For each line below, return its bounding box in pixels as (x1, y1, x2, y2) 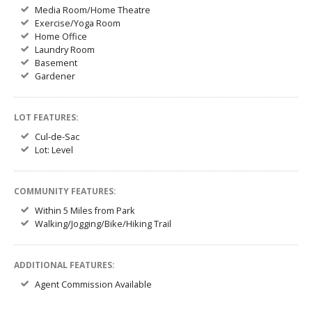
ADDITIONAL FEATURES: (14, 259, 115, 271)
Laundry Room (35, 44, 95, 56)
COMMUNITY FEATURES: (14, 185, 116, 197)
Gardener (35, 70, 75, 82)
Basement (35, 57, 77, 69)
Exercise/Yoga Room (35, 17, 120, 29)
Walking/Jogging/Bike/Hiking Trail (35, 218, 171, 230)
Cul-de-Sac (35, 131, 79, 143)
